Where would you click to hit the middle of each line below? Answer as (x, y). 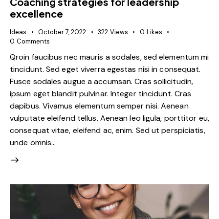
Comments (33, 42)
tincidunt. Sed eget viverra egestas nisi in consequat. (105, 69)
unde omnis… (33, 142)
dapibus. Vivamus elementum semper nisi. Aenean (99, 106)
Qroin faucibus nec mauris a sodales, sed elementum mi (109, 57)
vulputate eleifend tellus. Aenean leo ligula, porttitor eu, (109, 118)
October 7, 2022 (62, 32)
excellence (36, 14)
